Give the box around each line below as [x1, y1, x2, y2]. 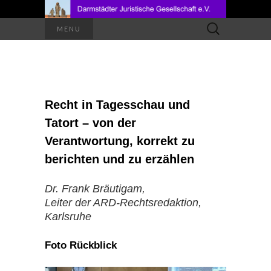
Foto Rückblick [45, 240, 117, 252]
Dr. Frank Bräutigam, [45, 183, 145, 195]
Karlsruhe [45, 211, 91, 223]
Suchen [200, 20, 227, 30]
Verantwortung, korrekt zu [45, 134, 195, 148]
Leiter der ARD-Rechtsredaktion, [45, 197, 201, 209]
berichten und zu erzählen [45, 152, 194, 166]
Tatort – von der [45, 116, 136, 130]
